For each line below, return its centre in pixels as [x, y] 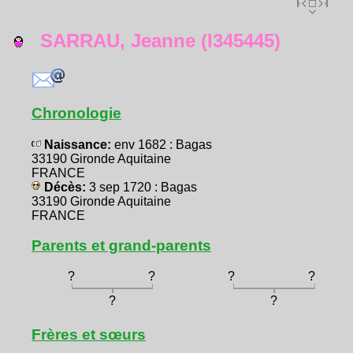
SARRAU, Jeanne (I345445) [152, 41]
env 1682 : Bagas [163, 144]
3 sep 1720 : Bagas [143, 187]
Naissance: [78, 144]
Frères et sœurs [89, 334]
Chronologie [76, 113]
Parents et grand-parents [121, 245]
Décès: [65, 187]
